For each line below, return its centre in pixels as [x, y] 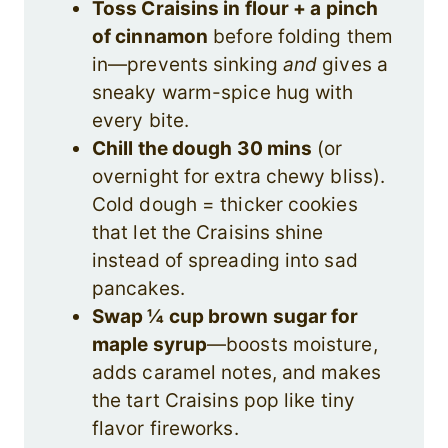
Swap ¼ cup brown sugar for [225, 317]
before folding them [300, 37]
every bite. [141, 121]
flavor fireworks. [165, 429]
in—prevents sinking [187, 65]
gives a [352, 65]
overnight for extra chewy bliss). [239, 177]
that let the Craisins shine [208, 233]
